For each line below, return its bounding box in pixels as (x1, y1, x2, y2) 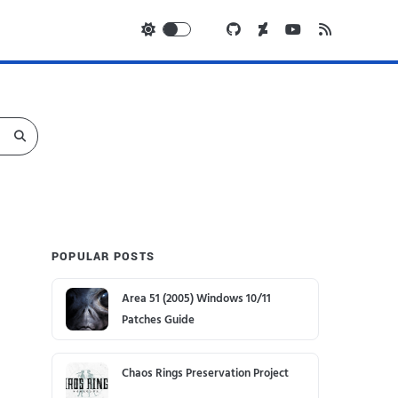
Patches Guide (121, 312, 195, 329)
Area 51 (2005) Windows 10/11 (121, 291, 271, 307)
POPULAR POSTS (52, 248, 155, 265)
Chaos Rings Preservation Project (121, 364, 289, 381)
